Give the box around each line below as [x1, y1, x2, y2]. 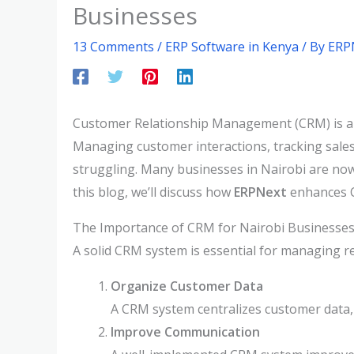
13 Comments [73, 38, 154, 55]
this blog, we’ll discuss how [73, 183, 234, 201]
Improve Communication [111, 323, 260, 341]
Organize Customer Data [111, 277, 263, 295]
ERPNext [234, 183, 287, 201]
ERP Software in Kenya [165, 38, 299, 55]
